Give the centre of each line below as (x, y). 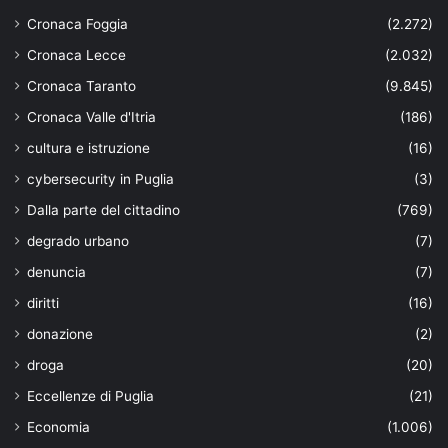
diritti (43, 302)
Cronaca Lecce (76, 54)
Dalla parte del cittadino (103, 209)
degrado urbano (78, 240)
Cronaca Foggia (77, 23)
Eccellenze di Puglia (90, 395)
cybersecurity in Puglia (100, 178)
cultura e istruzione (88, 147)
